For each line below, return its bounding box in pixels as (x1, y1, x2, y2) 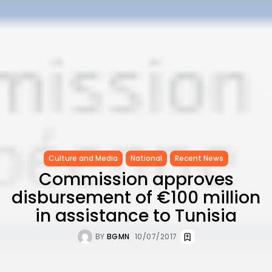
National (131, 152, 162, 163)
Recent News (175, 152, 223, 163)
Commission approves (38, 167, 234, 191)
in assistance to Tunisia (35, 203, 237, 228)
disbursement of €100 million (12, 185, 260, 209)
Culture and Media (49, 152, 118, 163)
